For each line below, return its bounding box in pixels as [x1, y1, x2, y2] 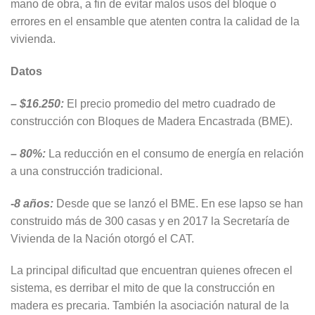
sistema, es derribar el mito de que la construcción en [11, 282, 275, 295]
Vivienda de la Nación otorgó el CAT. [11, 232, 194, 245]
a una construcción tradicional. [11, 165, 162, 177]
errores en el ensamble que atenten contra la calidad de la [11, 15, 300, 28]
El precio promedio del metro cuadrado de [64, 98, 276, 110]
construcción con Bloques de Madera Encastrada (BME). [11, 115, 292, 128]
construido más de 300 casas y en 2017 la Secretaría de [11, 214, 290, 227]
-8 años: [11, 197, 56, 210]
